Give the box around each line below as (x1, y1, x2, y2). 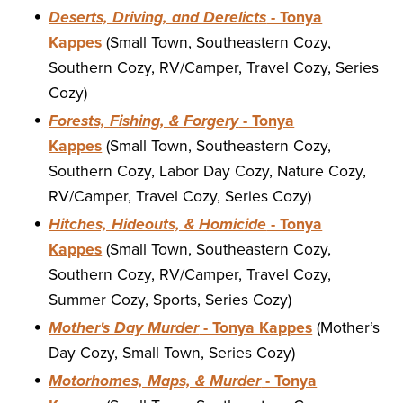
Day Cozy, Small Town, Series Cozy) (49, 344, 296, 363)
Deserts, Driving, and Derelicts (49, 8, 267, 28)
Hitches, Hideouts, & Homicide (49, 215, 267, 235)
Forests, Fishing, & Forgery (49, 112, 239, 131)
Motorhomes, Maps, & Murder (49, 372, 262, 391)
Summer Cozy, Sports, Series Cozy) (49, 291, 292, 310)
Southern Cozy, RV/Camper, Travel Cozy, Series (49, 58, 380, 78)
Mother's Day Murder (49, 318, 200, 338)
